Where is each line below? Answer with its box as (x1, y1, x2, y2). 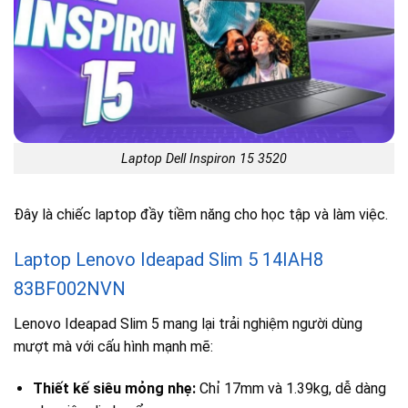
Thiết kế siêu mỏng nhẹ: (32, 379, 196, 397)
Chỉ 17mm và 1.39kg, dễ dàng (195, 379, 386, 397)
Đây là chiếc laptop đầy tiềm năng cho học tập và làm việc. (14, 206, 388, 224)
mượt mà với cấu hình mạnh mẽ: (14, 338, 213, 356)
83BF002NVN (14, 278, 126, 301)
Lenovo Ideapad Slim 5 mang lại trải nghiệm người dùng (14, 315, 362, 333)
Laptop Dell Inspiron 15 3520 (121, 150, 287, 167)
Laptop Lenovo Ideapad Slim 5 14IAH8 (14, 249, 323, 271)
